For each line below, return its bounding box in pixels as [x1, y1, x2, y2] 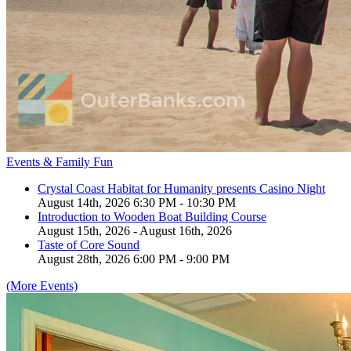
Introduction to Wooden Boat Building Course [38, 210, 266, 224]
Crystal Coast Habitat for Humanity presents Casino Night [38, 182, 325, 196]
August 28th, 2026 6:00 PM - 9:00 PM [38, 252, 230, 266]
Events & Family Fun [6, 155, 113, 169]
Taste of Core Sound [38, 238, 139, 252]
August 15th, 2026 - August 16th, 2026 [38, 224, 232, 238]
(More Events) [6, 279, 78, 293]
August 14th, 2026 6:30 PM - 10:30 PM [38, 196, 236, 210]
